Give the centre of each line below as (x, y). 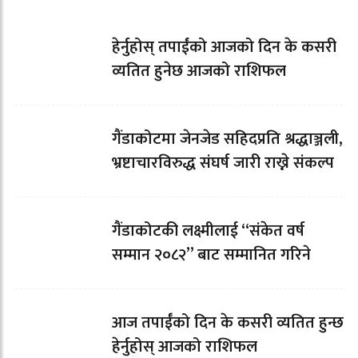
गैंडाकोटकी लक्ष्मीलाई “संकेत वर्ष (208, 231)
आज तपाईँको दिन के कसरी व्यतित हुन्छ (228, 323)
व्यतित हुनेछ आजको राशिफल (199, 72)
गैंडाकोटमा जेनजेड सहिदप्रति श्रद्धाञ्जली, (227, 139)
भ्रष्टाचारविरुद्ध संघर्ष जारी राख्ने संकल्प (223, 163)
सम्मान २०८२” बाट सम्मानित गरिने (211, 255)
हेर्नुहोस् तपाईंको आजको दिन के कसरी (224, 48)
